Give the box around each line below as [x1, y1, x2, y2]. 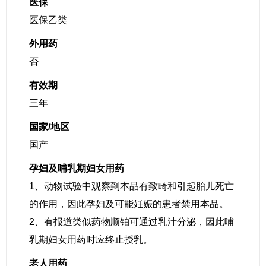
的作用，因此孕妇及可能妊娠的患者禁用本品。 [29, 199, 229, 209]
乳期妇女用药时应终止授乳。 [29, 235, 153, 245]
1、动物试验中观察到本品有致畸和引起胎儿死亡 [29, 181, 234, 191]
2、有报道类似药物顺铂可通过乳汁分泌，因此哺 [29, 217, 234, 227]
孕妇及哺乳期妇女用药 [29, 163, 124, 173]
